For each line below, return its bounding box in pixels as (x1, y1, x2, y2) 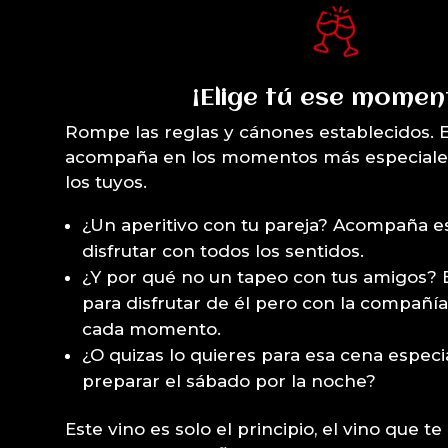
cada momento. (82, 319, 221, 340)
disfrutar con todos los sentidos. (82, 241, 364, 262)
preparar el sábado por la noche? (82, 371, 376, 392)
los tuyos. (65, 172, 147, 193)
